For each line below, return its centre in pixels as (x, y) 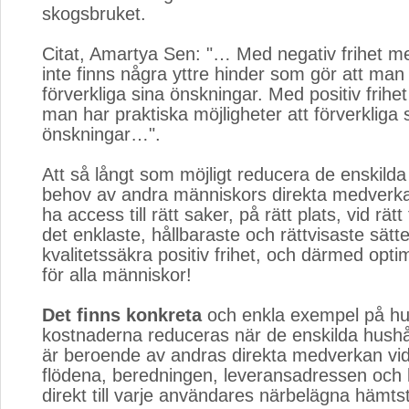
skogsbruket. (94, 14)
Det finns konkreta (122, 315)
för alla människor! (117, 275)
